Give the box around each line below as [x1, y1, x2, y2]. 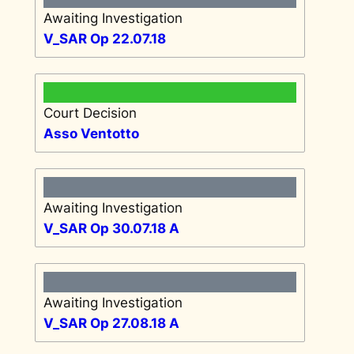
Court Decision [43, 104, 137, 121]
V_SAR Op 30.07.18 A [43, 220, 179, 236]
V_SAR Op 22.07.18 [43, 30, 166, 47]
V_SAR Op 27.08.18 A [43, 314, 179, 331]
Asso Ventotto [43, 125, 139, 141]
